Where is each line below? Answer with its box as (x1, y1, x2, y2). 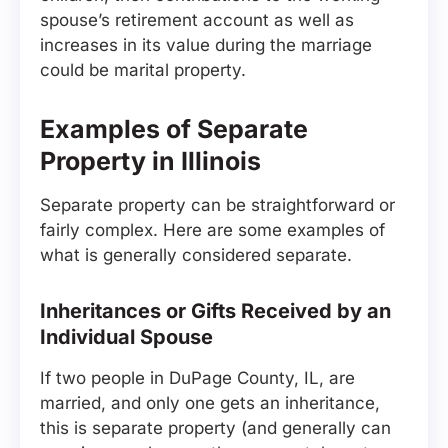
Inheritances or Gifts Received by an (40, 299, 391, 323)
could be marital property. (40, 60, 246, 80)
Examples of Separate (40, 114, 308, 144)
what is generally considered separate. (40, 245, 352, 265)
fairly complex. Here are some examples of (40, 220, 385, 240)
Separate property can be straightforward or (40, 195, 395, 215)
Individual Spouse (40, 325, 213, 349)
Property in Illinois (40, 146, 261, 176)
